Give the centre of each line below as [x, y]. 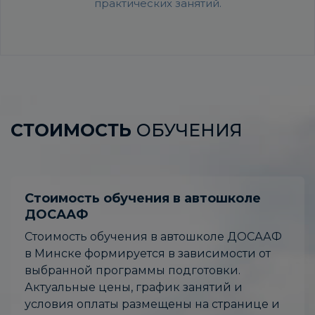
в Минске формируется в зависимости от [148, 254]
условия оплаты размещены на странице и [152, 304]
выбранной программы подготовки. [133, 271]
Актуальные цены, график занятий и [134, 288]
